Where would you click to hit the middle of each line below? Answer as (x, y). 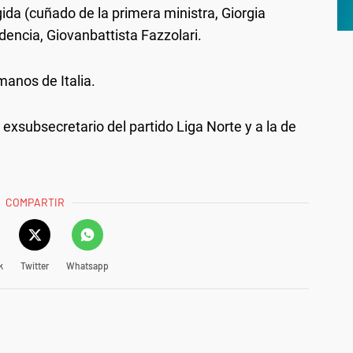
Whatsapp (87, 266)
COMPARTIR (35, 202)
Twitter (34, 266)
